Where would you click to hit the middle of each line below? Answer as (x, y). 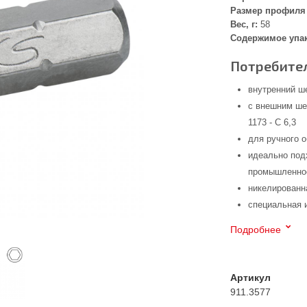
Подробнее (256, 230)
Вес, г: (244, 24)
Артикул (251, 278)
